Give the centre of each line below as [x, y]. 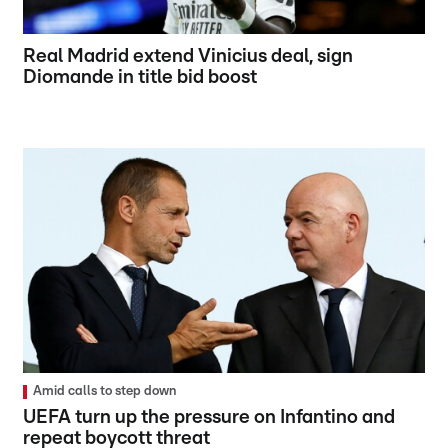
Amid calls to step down [105, 392]
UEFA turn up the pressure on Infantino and [209, 418]
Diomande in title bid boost [140, 77]
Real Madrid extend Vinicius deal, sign [188, 56]
